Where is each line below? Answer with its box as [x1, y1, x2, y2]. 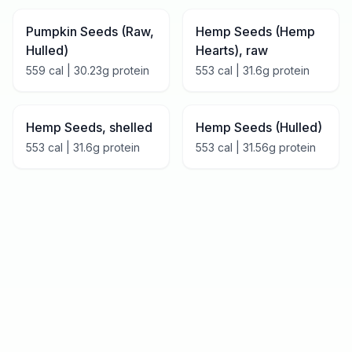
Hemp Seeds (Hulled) [196, 119, 322, 135]
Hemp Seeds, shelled [26, 119, 152, 135]
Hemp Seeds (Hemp [196, 24, 315, 39]
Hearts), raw [196, 42, 268, 58]
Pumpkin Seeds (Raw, [26, 24, 154, 39]
